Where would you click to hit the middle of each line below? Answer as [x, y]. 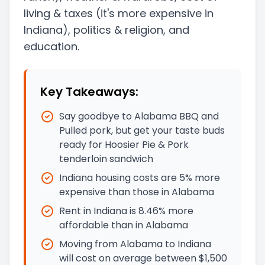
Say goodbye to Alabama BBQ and [139, 117]
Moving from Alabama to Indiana [135, 244]
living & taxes [58, 14]
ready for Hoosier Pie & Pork [124, 145]
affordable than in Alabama [124, 225]
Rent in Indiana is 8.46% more [126, 211]
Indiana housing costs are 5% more [140, 178]
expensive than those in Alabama [137, 192]
